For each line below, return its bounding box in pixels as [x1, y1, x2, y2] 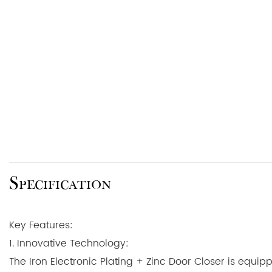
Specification [9, 172, 111, 194]
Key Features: [9, 217, 73, 233]
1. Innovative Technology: [9, 235, 129, 251]
